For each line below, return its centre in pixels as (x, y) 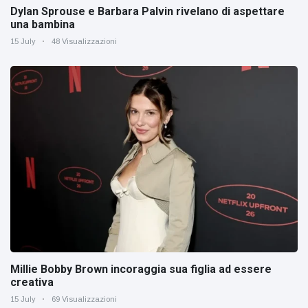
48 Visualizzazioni (84, 41)
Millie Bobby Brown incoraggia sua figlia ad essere (141, 269)
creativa (32, 283)
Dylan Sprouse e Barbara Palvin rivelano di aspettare (147, 11)
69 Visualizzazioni (84, 299)
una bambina (43, 24)
